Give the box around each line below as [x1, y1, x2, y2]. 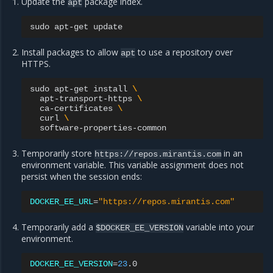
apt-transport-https [40, 94, 133, 104]
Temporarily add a [21, 221, 96, 233]
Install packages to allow [21, 46, 121, 58]
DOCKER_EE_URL [30, 197, 94, 207]
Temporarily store [21, 147, 95, 160]
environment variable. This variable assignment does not [21, 159, 244, 171]
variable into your [183, 221, 255, 233]
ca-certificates [40, 104, 113, 114]
